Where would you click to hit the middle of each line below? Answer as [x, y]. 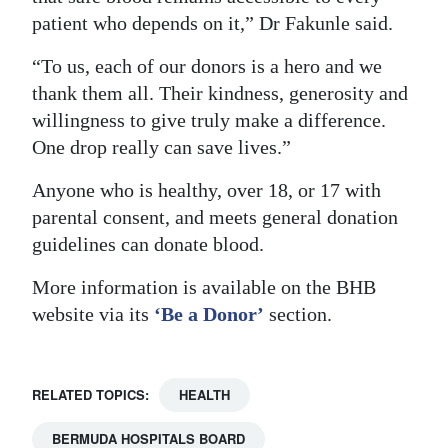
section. [298, 314]
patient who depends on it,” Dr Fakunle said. [212, 23]
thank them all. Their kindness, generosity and [220, 93]
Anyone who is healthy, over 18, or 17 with [206, 190]
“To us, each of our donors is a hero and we [207, 66]
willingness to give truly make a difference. [209, 120]
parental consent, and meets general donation [215, 217]
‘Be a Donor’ [209, 314]
